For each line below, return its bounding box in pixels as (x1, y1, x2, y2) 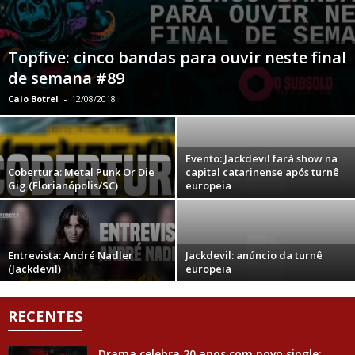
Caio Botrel (8, 92, 59, 105)
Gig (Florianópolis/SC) (8, 177, 118, 193)
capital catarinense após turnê (185, 164, 339, 179)
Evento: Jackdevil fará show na (185, 151, 338, 166)
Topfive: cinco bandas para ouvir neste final (8, 46, 346, 68)
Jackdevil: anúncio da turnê (185, 247, 323, 262)
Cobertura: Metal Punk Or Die (8, 164, 155, 179)
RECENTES (8, 306, 82, 326)
